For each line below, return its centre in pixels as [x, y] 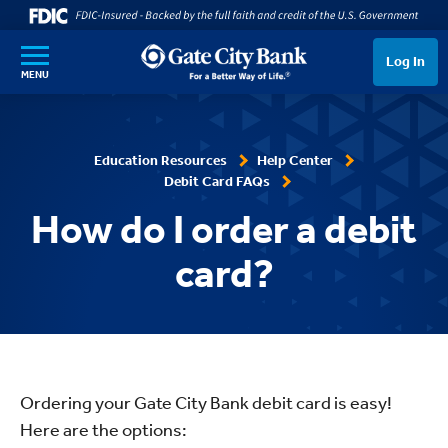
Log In [405, 61]
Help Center [294, 160]
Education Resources [160, 160]
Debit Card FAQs [217, 181]
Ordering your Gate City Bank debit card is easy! [206, 403]
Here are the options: [103, 430]
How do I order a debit [224, 229]
